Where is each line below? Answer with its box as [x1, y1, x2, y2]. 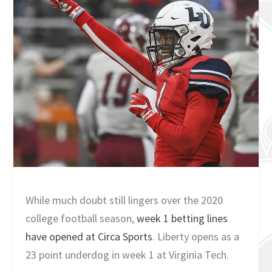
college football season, [25, 211, 137, 225]
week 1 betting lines [137, 211, 228, 225]
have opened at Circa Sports [25, 229, 153, 243]
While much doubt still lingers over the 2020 [25, 192, 223, 207]
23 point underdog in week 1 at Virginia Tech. [25, 247, 229, 262]
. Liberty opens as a [152, 229, 240, 243]
